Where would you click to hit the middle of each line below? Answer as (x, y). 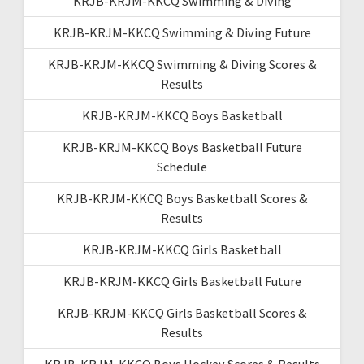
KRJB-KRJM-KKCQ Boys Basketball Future (182, 147)
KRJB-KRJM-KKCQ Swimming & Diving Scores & (182, 64)
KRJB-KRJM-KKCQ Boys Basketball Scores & (182, 198)
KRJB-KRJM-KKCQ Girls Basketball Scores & (182, 312)
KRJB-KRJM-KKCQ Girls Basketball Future (182, 281)
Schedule (182, 166)
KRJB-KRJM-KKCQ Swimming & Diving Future (182, 32)
